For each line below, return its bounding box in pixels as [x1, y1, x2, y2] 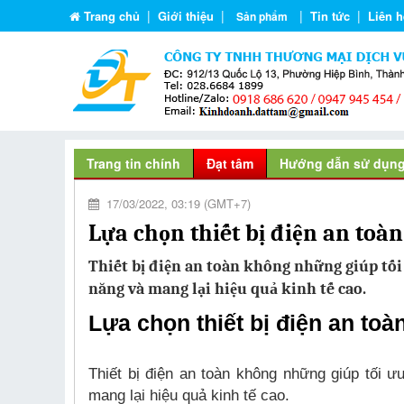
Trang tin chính [87, 154, 180, 172]
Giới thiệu [158, 7, 214, 24]
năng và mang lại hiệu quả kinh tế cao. [88, 280, 366, 298]
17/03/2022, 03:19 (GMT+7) [99, 195, 251, 212]
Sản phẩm [236, 8, 288, 24]
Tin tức [310, 7, 350, 24]
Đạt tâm [207, 154, 253, 172]
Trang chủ [84, 7, 140, 24]
